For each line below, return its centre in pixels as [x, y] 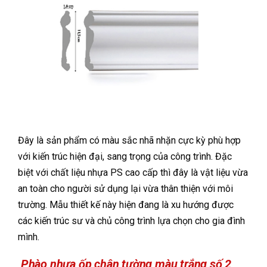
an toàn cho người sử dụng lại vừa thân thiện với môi [125, 188]
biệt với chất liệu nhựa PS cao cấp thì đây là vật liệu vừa [133, 172]
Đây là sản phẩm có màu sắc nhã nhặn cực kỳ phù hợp [129, 140]
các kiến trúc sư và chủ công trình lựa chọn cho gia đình [131, 221]
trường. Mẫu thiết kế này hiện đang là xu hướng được [126, 204]
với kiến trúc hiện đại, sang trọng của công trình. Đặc [125, 156]
